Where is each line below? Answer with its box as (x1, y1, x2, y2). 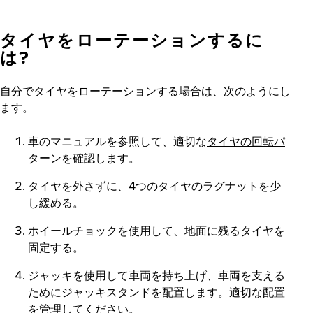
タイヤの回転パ (207, 134, 285, 148)
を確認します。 (61, 151, 140, 165)
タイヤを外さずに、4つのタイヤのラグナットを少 (28, 179, 281, 193)
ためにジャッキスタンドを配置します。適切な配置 (28, 285, 285, 299)
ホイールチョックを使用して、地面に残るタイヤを (28, 224, 285, 238)
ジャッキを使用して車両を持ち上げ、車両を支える (28, 268, 285, 282)
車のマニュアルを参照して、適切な (28, 134, 207, 148)
